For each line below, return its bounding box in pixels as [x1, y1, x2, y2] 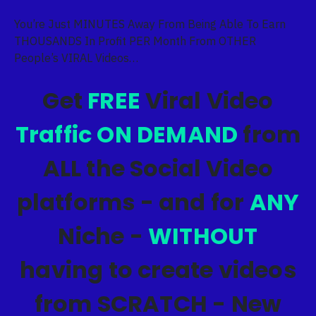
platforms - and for [16, 186, 250, 218]
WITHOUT [148, 220, 258, 252]
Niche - [58, 220, 149, 252]
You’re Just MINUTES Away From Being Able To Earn [14, 17, 286, 31]
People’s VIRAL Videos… [14, 51, 138, 65]
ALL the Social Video [42, 152, 274, 184]
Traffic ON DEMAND [15, 119, 238, 150]
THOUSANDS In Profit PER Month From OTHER [14, 34, 256, 48]
